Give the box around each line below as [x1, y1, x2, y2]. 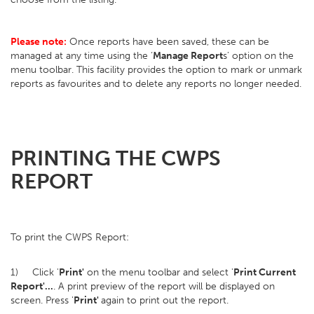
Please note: [11, 36, 67, 48]
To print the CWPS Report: [11, 231, 129, 243]
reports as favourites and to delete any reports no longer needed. [11, 78, 301, 90]
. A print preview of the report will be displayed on [53, 280, 275, 292]
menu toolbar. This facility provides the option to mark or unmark [11, 64, 302, 76]
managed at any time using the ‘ [11, 50, 153, 62]
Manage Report [153, 50, 223, 62]
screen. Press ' [11, 294, 74, 306]
